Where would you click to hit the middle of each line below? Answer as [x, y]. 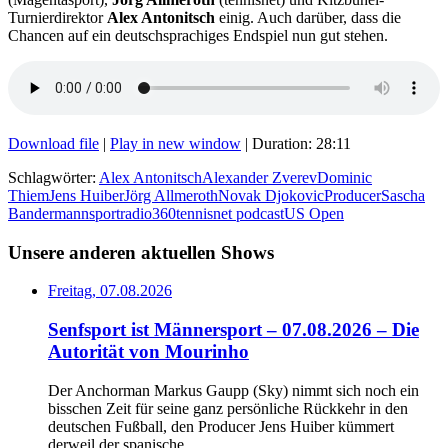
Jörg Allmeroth [171, 195]
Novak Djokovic [271, 195]
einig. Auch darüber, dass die [308, 17]
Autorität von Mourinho [148, 351]
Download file [53, 143]
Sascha [403, 195]
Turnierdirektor [57, 17]
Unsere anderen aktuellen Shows [141, 252]
